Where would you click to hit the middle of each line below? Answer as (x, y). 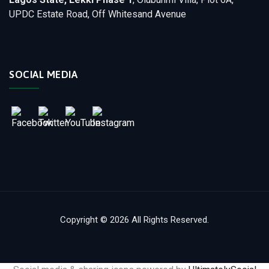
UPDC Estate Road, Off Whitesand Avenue (98, 14)
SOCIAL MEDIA (43, 74)
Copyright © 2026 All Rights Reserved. (134, 220)
